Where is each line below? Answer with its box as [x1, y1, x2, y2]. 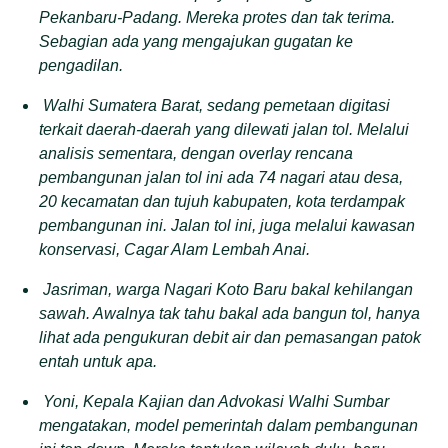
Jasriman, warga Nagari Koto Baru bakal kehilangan [43, 280, 414, 298]
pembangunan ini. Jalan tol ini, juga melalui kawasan [39, 216, 416, 234]
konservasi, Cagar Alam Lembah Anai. [39, 240, 311, 258]
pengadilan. [39, 56, 124, 74]
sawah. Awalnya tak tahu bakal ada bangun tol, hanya [39, 304, 421, 322]
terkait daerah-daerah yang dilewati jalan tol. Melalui [39, 120, 410, 138]
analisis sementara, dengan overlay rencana [39, 144, 354, 162]
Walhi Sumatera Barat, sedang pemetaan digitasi [43, 96, 391, 114]
